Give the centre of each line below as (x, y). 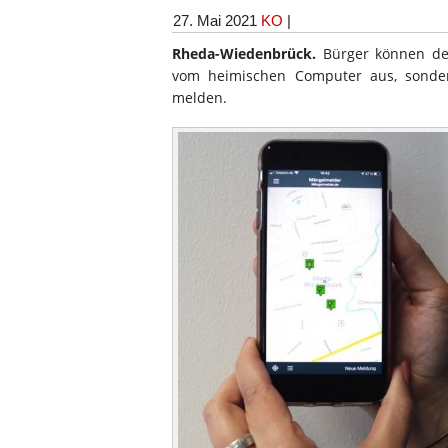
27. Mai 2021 (215, 20)
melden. (199, 97)
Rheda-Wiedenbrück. (244, 53)
